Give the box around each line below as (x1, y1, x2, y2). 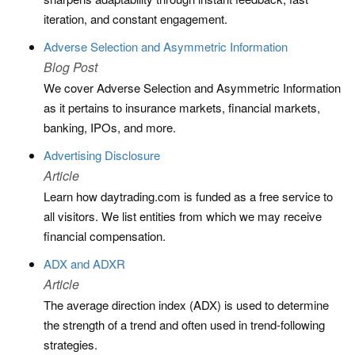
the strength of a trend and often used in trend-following (44, 316, 325, 333)
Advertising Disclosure (44, 147, 160, 163)
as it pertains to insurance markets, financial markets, (44, 99, 320, 116)
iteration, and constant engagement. (44, 10, 227, 27)
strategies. (44, 336, 97, 353)
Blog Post (44, 58, 97, 76)
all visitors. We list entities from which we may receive (44, 208, 322, 224)
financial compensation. (44, 227, 166, 244)
